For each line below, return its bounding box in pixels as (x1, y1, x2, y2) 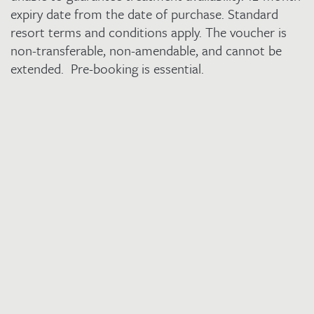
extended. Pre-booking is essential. (11, 59, 204, 78)
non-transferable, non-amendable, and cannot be (11, 41, 282, 60)
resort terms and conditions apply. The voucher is (11, 22, 287, 41)
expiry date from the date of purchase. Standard (11, 4, 278, 23)
